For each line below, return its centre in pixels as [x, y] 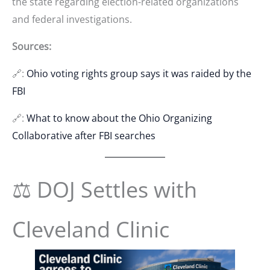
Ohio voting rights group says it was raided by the [139, 73]
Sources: [32, 46]
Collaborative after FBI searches [84, 135]
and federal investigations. [72, 19]
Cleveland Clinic [91, 229]
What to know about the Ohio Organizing [119, 118]
